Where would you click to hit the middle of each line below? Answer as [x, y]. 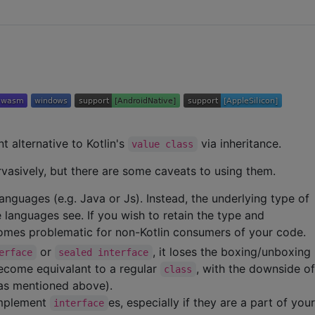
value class [163, 144]
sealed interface [104, 253]
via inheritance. [239, 144]
